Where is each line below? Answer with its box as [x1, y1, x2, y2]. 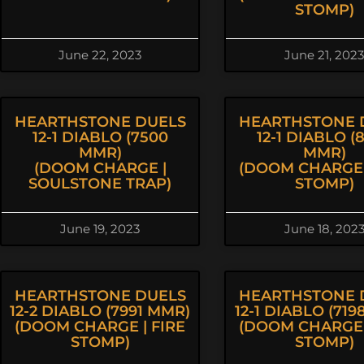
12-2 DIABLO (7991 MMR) [10, 302, 190, 320]
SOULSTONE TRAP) [28, 175, 171, 193]
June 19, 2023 [60, 221, 140, 236]
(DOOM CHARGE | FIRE [15, 318, 185, 336]
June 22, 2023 [58, 47, 141, 63]
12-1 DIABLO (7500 [32, 128, 168, 146]
